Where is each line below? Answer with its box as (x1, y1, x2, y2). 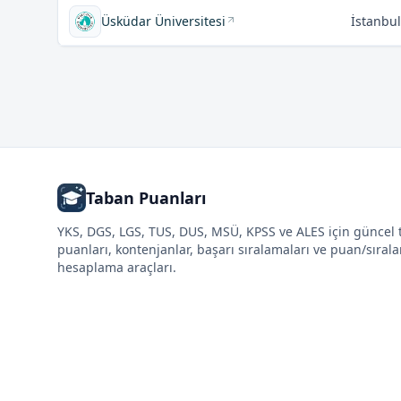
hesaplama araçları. (57, 259, 176, 276)
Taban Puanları (86, 187, 206, 209)
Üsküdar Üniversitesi (101, 13, 226, 30)
